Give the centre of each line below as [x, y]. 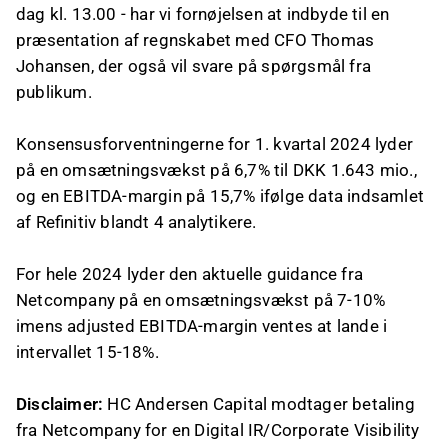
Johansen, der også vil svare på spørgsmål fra [194, 66]
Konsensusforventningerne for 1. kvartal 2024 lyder [215, 144]
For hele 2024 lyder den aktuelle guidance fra [190, 274]
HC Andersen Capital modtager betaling [259, 404]
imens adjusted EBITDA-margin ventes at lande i [202, 326]
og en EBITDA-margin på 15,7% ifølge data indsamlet [220, 196]
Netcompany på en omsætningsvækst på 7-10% [201, 300]
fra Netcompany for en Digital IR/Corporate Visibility [218, 430]
